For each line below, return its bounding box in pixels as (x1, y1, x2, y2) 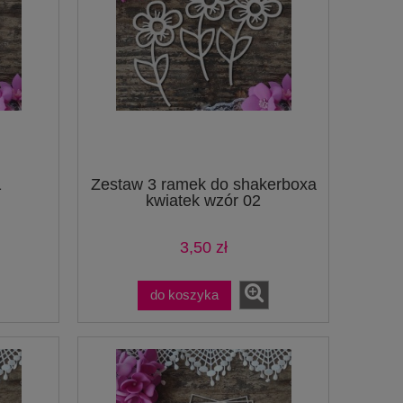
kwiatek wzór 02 (146, 191, 261, 210)
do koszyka (150, 287, 219, 303)
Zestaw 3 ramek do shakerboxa (90, 175, 317, 193)
